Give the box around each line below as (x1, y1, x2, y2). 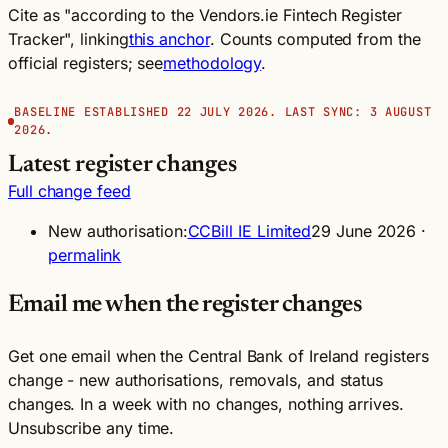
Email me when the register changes (8, 292, 363, 317)
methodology (163, 53, 262, 73)
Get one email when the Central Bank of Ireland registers (8, 345, 429, 366)
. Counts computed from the (209, 29, 421, 49)
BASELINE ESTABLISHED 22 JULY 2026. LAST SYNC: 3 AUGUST (14, 104, 432, 120)
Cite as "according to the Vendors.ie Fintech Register (8, 5, 402, 25)
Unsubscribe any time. (8, 417, 175, 438)
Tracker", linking (8, 29, 129, 49)
